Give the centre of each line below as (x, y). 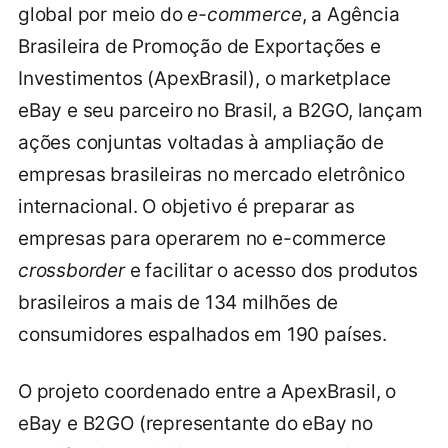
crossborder (71, 271)
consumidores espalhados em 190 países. (202, 335)
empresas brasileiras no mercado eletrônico (212, 175)
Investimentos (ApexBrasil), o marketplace (205, 79)
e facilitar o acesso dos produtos (271, 271)
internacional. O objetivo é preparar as (186, 207)
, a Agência (350, 15)
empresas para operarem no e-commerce (202, 239)
